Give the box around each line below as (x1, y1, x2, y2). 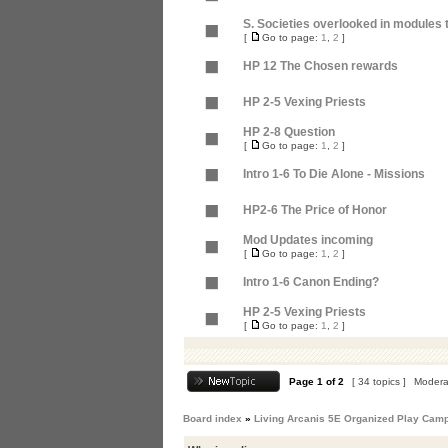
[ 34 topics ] (349, 376, 409, 387)
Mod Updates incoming (243, 233, 373, 247)
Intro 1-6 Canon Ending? (243, 275, 379, 289)
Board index (183, 413, 242, 424)
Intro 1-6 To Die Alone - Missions (243, 167, 425, 181)
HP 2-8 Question (243, 125, 335, 139)
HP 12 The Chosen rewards (243, 59, 398, 73)
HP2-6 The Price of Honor (243, 203, 387, 217)
